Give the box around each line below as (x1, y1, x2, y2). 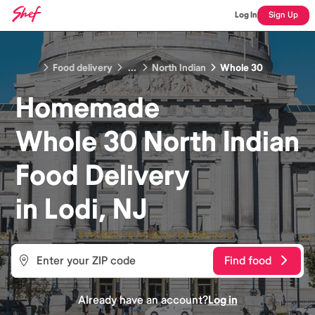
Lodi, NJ (44, 192, 147, 227)
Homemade (15, 91, 160, 126)
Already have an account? (77, 292, 208, 307)
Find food (224, 253, 271, 268)
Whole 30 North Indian (15, 124, 300, 160)
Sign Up (269, 10, 298, 20)
